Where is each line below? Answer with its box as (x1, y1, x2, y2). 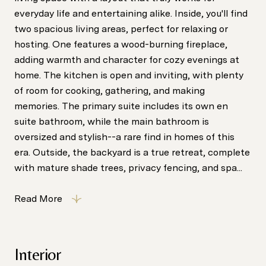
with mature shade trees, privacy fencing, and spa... (14, 162, 242, 173)
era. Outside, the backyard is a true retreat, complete (14, 147, 250, 158)
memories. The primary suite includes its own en (14, 100, 228, 112)
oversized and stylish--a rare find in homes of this (14, 131, 235, 142)
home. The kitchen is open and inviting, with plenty (14, 69, 243, 81)
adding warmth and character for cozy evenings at (14, 54, 239, 65)
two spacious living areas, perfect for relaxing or (14, 23, 228, 34)
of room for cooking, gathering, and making (14, 85, 205, 96)
